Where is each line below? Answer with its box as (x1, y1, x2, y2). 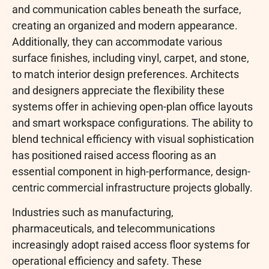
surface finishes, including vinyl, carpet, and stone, (12, 51, 249, 64)
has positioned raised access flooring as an (12, 148, 216, 162)
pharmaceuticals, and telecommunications (12, 222, 215, 235)
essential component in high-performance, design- (12, 165, 250, 178)
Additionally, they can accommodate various (12, 35, 222, 48)
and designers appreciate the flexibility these (12, 83, 225, 97)
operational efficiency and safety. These (12, 255, 202, 268)
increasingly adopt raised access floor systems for (12, 238, 250, 252)
